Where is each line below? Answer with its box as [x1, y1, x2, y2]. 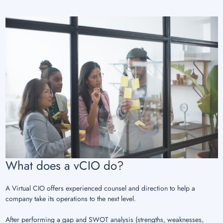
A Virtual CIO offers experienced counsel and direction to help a [5, 183, 195, 193]
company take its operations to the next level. [5, 194, 136, 204]
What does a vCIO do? [5, 157, 123, 174]
